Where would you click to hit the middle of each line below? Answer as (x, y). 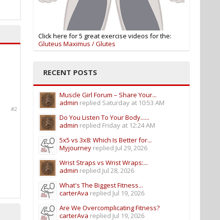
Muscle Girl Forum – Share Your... (108, 95)
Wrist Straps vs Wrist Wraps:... (104, 163)
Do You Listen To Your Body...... (104, 117)
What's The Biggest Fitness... (101, 185)
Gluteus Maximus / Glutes (77, 44)
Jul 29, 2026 (131, 148)
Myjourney (75, 148)
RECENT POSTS (70, 72)
